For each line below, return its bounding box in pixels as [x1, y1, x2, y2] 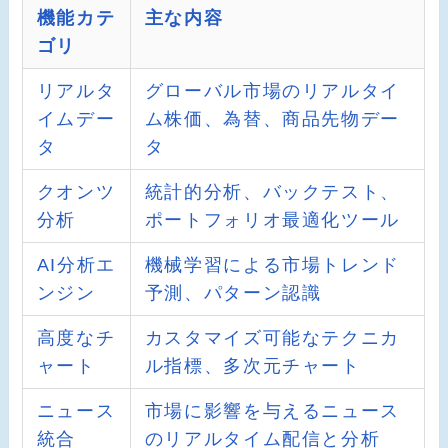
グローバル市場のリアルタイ [144, 81, 400, 102]
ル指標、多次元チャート [144, 356, 361, 377]
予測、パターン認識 [144, 283, 322, 304]
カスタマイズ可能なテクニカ [144, 328, 400, 349]
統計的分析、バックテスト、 [144, 182, 400, 203]
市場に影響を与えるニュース [144, 401, 400, 422]
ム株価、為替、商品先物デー [144, 109, 400, 130]
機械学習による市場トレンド [144, 255, 400, 276]
